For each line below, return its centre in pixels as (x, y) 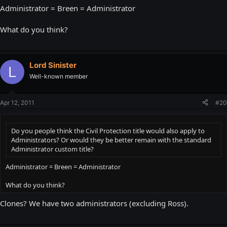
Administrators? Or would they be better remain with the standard (111, 140)
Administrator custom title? (52, 149)
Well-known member (59, 77)
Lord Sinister (53, 65)
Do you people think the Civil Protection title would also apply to (108, 130)
